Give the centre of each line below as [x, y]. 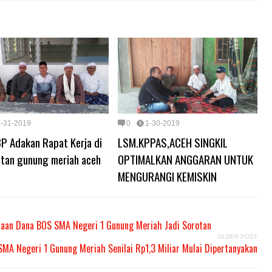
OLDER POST [237, 236]
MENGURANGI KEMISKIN [167, 176]
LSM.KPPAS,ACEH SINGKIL [173, 142]
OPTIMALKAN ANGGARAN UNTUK [185, 159]
